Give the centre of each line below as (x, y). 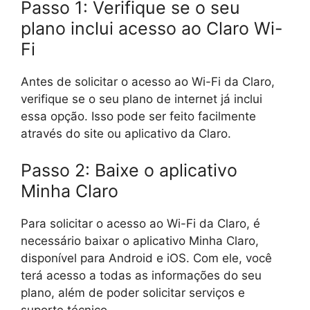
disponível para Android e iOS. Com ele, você (146, 258)
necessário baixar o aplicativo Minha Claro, (140, 241)
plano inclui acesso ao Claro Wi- (152, 28)
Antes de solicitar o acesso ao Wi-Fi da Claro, (148, 81)
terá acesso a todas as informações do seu (141, 275)
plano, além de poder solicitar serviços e (133, 293)
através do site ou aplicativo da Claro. (126, 133)
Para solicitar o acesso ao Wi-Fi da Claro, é (140, 224)
